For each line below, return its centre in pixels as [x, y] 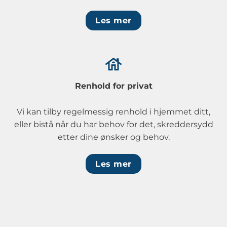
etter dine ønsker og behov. [113, 137]
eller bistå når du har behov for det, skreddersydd [113, 124]
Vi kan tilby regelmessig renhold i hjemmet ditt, [113, 111]
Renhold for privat [113, 86]
